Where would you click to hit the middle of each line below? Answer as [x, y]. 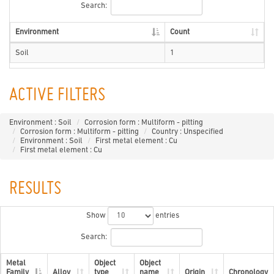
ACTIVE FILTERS [57, 96]
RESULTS [35, 189]
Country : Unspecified [187, 131]
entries [166, 216]
